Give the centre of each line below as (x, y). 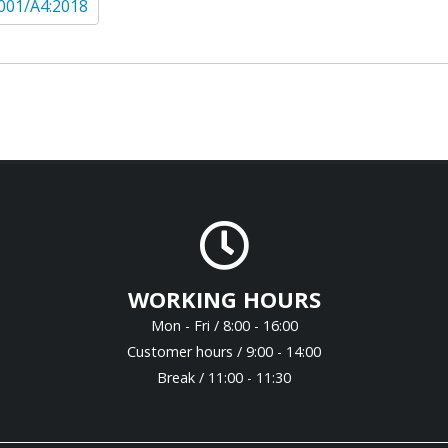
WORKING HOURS (224, 299)
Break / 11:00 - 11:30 (224, 378)
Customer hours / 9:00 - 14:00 (224, 352)
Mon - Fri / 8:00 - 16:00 (224, 326)
